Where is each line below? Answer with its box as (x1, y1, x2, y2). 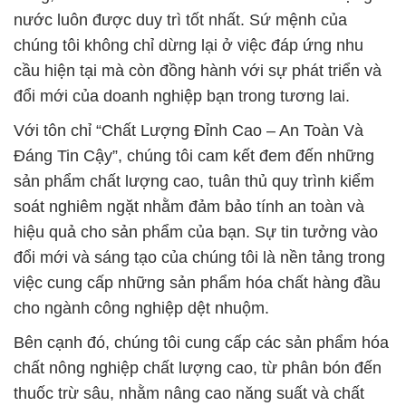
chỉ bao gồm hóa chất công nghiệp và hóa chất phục (14, 358, 391, 377)
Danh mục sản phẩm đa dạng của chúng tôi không (14, 333, 378, 352)
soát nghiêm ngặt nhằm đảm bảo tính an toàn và (14, 86, 364, 105)
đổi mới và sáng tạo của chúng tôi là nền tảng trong (14, 137, 385, 156)
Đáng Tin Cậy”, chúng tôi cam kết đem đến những (14, 35, 374, 54)
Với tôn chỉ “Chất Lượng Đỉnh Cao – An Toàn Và (14, 10, 363, 29)
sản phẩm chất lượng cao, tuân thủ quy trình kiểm (14, 61, 374, 80)
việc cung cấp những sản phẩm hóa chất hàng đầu (14, 162, 381, 181)
